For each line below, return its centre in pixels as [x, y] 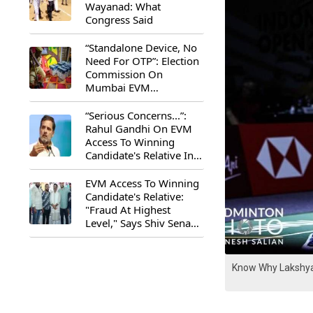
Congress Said [119, 20]
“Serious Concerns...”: [136, 115]
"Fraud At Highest [128, 210]
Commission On [124, 74]
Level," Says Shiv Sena [138, 223]
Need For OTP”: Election [142, 61]
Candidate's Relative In [139, 155]
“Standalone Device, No [141, 48]
